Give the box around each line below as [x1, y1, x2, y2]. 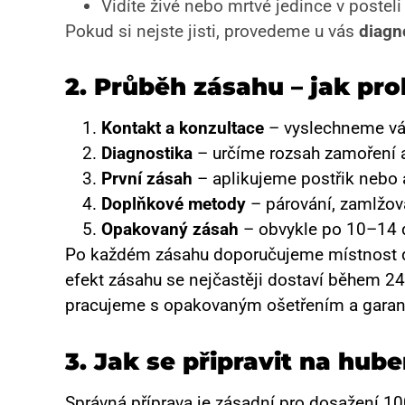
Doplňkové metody [101, 193, 246, 215]
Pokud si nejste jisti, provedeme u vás [65, 20, 359, 42]
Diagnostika [101, 143, 193, 165]
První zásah [101, 168, 193, 190]
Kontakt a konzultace [101, 118, 264, 139]
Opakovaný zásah [101, 219, 239, 240]
